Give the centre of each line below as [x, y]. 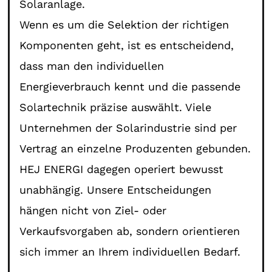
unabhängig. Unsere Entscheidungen [116, 189]
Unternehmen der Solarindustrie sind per [128, 127]
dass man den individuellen [92, 66]
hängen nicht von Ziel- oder [93, 210]
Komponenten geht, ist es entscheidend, [127, 45]
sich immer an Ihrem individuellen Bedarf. [130, 251]
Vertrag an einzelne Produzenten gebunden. [135, 148]
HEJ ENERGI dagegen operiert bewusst [122, 169]
